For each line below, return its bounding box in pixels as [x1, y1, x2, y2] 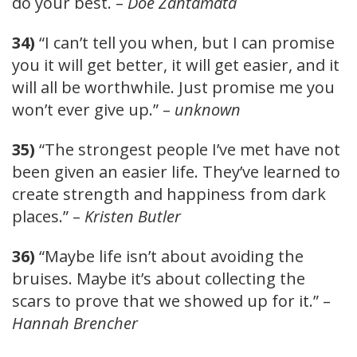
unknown [175, 98, 241, 120]
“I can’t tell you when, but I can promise [35, 31, 335, 53]
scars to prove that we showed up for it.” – [12, 289, 331, 312]
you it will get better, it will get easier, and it [12, 53, 339, 76]
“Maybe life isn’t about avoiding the [35, 245, 304, 267]
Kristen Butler [84, 205, 181, 227]
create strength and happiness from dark [12, 182, 326, 205]
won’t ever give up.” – [12, 98, 175, 120]
